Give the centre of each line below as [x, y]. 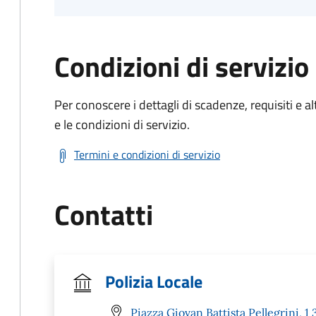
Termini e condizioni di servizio [147, 154]
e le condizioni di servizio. [122, 124]
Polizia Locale [154, 281]
